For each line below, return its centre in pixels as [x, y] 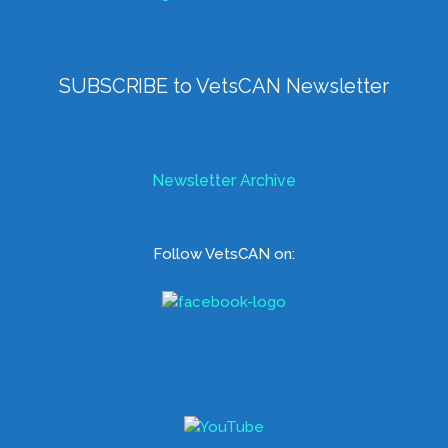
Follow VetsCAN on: [224, 253]
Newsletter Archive [224, 180]
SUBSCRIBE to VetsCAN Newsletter [224, 85]
